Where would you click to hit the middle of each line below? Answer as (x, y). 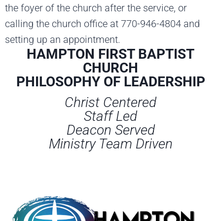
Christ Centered (110, 102)
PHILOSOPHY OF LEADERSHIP (110, 81)
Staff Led (110, 116)
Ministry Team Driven (110, 144)
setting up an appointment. (63, 39)
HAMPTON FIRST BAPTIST (110, 54)
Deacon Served (110, 130)
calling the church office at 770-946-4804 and (102, 23)
